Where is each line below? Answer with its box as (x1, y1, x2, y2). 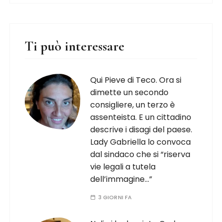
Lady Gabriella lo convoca (90, 136, 191, 148)
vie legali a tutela (90, 161, 156, 172)
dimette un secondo (90, 87, 169, 98)
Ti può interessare (25, 38, 125, 55)
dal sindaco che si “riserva (90, 149, 191, 160)
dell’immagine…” (90, 173, 153, 185)
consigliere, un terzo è (90, 99, 175, 111)
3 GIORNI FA (98, 193, 132, 201)
